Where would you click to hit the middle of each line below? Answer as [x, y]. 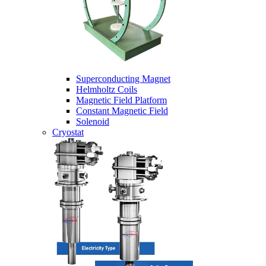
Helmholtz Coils [107, 89]
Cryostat [68, 132]
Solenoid [93, 121]
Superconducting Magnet [123, 79]
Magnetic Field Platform [121, 100]
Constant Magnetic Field [122, 111]
